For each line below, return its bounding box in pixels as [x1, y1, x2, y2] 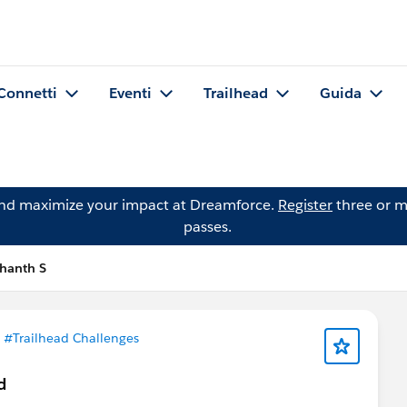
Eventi [109, 84, 152, 104]
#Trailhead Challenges [4, 330, 139, 346]
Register [278, 195, 333, 214]
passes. [183, 217, 232, 236]
